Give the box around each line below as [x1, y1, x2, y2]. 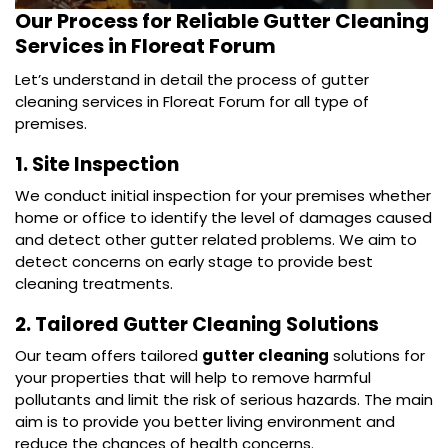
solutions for [329, 345, 425, 366]
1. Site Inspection [15, 151, 183, 178]
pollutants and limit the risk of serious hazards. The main [15, 389, 433, 410]
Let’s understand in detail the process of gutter [15, 69, 369, 90]
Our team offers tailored [15, 345, 202, 366]
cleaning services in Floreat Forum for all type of [15, 91, 369, 112]
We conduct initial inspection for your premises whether [15, 185, 431, 206]
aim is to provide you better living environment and [15, 411, 395, 432]
